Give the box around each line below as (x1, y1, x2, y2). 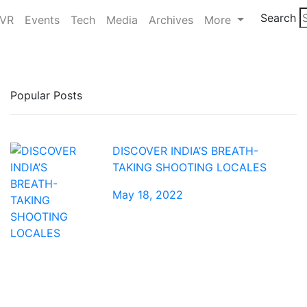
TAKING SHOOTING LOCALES (112, 160, 267, 175)
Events (25, 12, 60, 27)
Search (260, 11, 296, 25)
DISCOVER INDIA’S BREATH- (112, 144, 259, 158)
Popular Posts (10, 88, 82, 103)
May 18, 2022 (112, 188, 184, 202)
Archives (149, 12, 193, 27)
